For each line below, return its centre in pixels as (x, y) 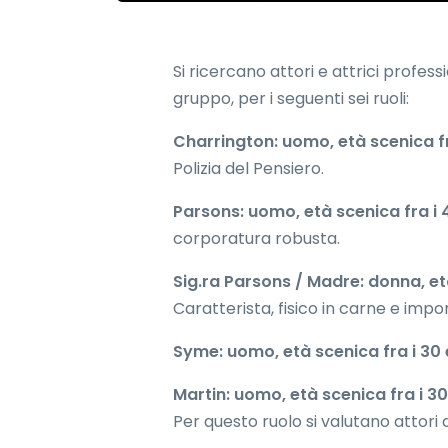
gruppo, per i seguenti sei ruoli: (290, 98)
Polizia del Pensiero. (248, 168)
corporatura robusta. (256, 238)
